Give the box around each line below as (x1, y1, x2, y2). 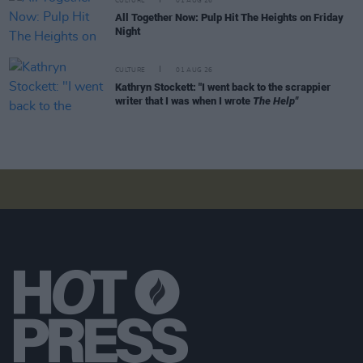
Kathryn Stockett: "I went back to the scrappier (115, 80, 331, 93)
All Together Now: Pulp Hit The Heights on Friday (115, 11, 344, 23)
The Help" (253, 94, 298, 107)
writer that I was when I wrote (115, 94, 253, 107)
